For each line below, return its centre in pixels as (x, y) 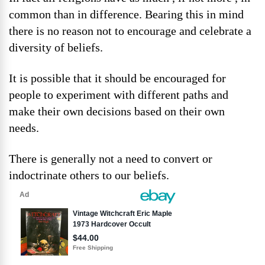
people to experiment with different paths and (119, 95)
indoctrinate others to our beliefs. (89, 175)
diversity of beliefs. (56, 47)
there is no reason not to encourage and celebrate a (130, 31)
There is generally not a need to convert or (111, 159)
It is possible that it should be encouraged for (117, 78)
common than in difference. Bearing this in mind (126, 14)
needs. (24, 128)
